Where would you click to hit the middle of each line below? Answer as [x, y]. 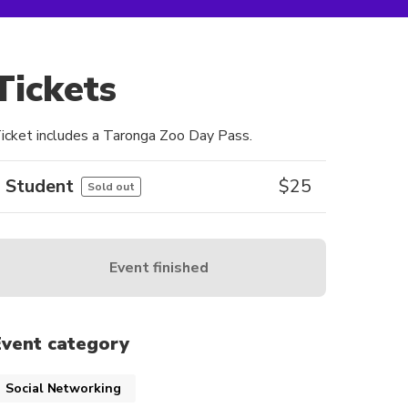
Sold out [111, 187]
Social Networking [63, 388]
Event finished [158, 267]
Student [40, 186]
